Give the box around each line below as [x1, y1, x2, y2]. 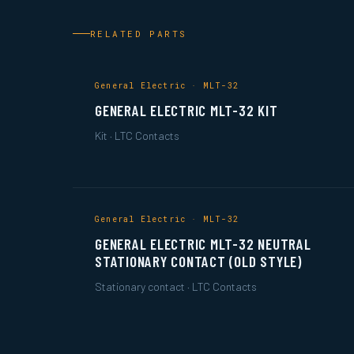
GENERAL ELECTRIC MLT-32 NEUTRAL [95, 235, 311, 253]
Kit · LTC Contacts [95, 129, 179, 142]
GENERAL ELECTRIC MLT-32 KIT [95, 101, 278, 119]
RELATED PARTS [90, 28, 187, 40]
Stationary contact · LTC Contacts [95, 280, 257, 293]
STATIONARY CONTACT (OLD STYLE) [95, 252, 302, 270]
